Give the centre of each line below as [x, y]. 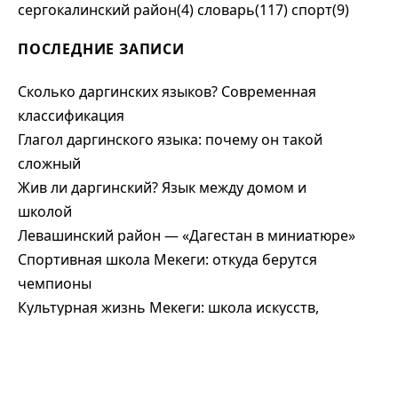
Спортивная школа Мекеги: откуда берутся [167, 260]
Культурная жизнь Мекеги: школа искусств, [168, 308]
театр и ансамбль [80, 332]
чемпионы [55, 284]
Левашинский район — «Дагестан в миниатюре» [187, 236]
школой [45, 212]
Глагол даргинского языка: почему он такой [170, 140]
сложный [49, 164]
